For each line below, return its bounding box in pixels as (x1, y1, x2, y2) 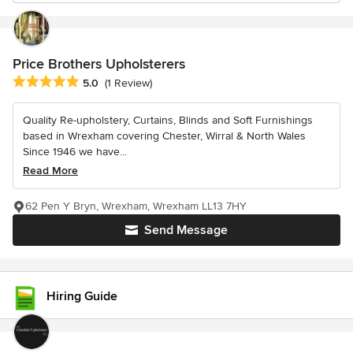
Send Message (144, 222, 228, 239)
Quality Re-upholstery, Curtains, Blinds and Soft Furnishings (23, 113, 313, 128)
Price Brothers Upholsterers (13, 55, 185, 72)
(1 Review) (105, 76, 152, 91)
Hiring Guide (46, 288, 117, 304)
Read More (23, 164, 78, 178)
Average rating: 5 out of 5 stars (12, 74, 180, 91)
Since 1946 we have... (23, 145, 127, 159)
